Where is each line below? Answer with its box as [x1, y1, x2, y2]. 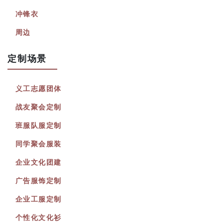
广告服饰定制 [15, 176, 62, 185]
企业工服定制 [15, 195, 62, 204]
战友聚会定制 [15, 103, 62, 111]
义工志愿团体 [15, 84, 62, 93]
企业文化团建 [15, 158, 62, 167]
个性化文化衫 [15, 213, 62, 222]
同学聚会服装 [15, 139, 62, 148]
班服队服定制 [15, 121, 62, 130]
